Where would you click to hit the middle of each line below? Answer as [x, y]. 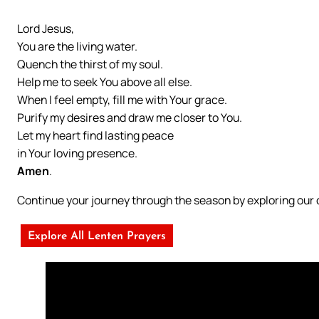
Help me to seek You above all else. [105, 82]
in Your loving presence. [77, 153]
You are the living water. [77, 46]
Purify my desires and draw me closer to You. [130, 117]
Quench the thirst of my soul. [90, 64]
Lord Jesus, [46, 28]
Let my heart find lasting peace [95, 135]
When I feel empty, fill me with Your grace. [122, 99]
